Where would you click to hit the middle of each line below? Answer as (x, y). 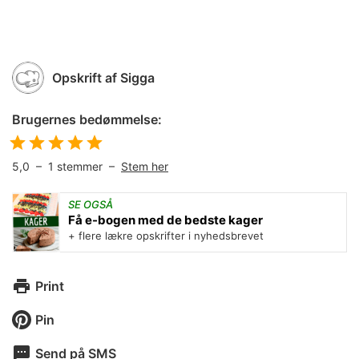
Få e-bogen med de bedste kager (165, 220)
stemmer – (89, 166)
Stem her (145, 166)
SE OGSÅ (91, 204)
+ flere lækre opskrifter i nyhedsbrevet (166, 236)
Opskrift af (85, 78)
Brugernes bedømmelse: (87, 119)
